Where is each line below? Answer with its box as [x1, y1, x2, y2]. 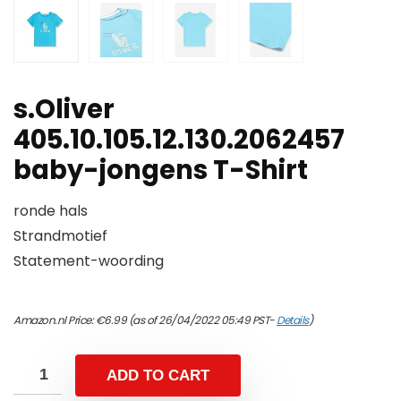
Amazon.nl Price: [13, 312, 96, 328]
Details [277, 312, 309, 328]
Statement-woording [13, 251, 164, 272]
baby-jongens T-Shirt [13, 152, 308, 189]
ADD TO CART [107, 367, 209, 385]
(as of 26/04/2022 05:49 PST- [126, 312, 277, 328]
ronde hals [13, 200, 88, 222]
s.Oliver [13, 91, 115, 128]
